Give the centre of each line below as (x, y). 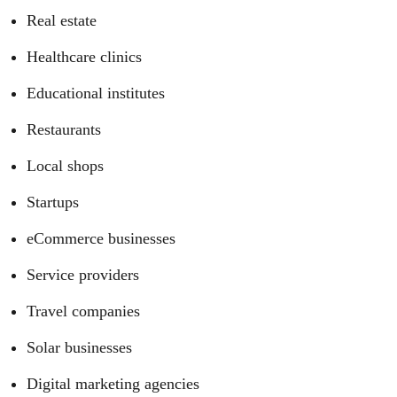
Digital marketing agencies (113, 384)
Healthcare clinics (84, 57)
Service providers (83, 275)
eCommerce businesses (101, 238)
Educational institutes (96, 93)
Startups (53, 202)
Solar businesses (79, 347)
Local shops (65, 166)
